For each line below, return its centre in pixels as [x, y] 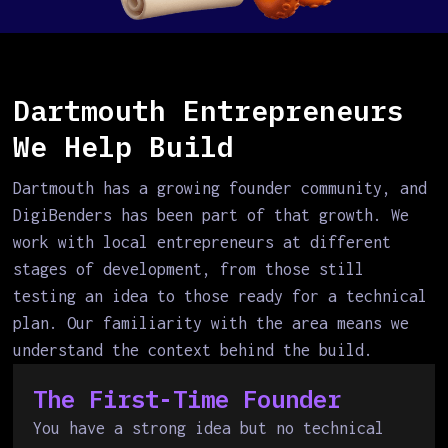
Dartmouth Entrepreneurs [209, 110]
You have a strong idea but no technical [209, 428]
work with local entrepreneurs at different [202, 242]
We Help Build [124, 146]
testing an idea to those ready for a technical [220, 296]
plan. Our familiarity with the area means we [211, 323]
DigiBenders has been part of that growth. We [211, 215]
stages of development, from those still [189, 269]
